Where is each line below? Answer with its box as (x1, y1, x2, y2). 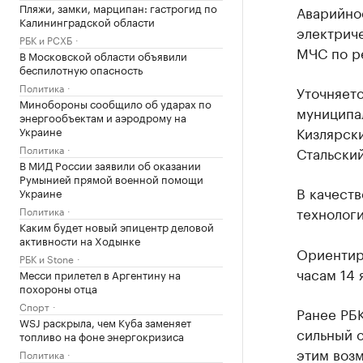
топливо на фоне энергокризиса (19, 327, 184, 344)
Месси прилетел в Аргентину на (19, 265, 181, 282)
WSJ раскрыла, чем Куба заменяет (19, 313, 191, 330)
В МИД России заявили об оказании (19, 156, 201, 173)
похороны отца (19, 279, 97, 296)
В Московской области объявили (19, 46, 187, 63)
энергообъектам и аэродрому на (19, 108, 186, 125)
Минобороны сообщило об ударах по (19, 94, 211, 111)
